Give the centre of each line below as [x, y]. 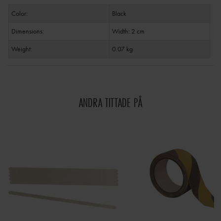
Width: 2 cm [128, 31]
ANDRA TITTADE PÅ [110, 102]
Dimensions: [27, 31]
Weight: [21, 49]
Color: [19, 14]
